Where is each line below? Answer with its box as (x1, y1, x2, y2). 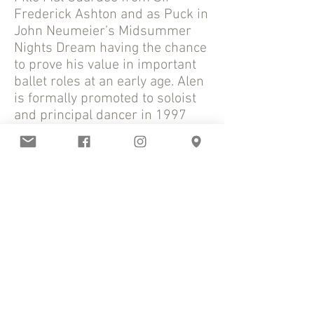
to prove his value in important (14, 57, 196, 74)
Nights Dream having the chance (14, 40, 207, 57)
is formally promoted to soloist (14, 90, 196, 107)
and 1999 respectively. (14, 124, 147, 141)
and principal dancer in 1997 (14, 107, 186, 124)
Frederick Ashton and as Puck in (14, 6, 208, 23)
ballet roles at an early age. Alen (14, 74, 204, 90)
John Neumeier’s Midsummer (14, 23, 191, 40)
